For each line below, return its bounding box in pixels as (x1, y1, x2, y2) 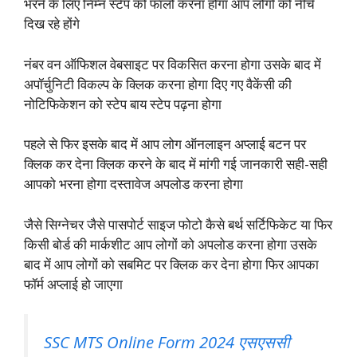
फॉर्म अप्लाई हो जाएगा (24, 274, 123, 293)
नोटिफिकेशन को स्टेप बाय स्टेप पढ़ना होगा (24, 94, 222, 113)
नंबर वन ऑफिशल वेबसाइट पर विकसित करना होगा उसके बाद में (24, 54, 321, 73)
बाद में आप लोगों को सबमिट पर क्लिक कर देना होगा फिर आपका (24, 254, 319, 273)
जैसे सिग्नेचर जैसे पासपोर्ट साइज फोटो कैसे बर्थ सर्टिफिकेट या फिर (24, 214, 332, 233)
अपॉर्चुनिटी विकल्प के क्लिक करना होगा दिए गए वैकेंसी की (24, 74, 292, 93)
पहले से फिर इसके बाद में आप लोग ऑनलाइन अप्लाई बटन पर (24, 135, 306, 154)
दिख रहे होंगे (24, 14, 80, 33)
